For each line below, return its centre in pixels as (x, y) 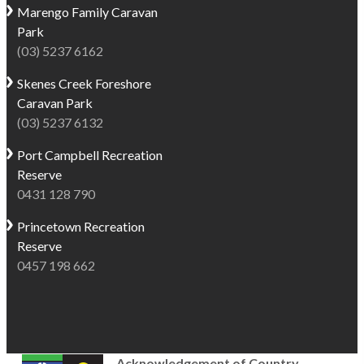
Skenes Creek (56, 84)
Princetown (51, 227)
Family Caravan (115, 12)
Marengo (45, 12)
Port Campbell (60, 155)
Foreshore (123, 84)
